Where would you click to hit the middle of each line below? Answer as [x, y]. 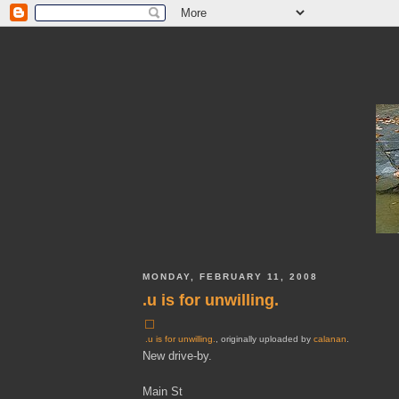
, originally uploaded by [265, 338]
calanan [330, 338]
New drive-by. [177, 355]
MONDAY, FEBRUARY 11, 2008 [231, 277]
